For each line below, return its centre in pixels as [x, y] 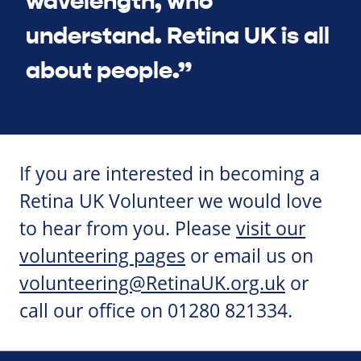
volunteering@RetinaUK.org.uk [152, 284]
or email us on [249, 256]
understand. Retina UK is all [178, 35]
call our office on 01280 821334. [156, 311]
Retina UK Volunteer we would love [171, 201]
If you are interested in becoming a [170, 174]
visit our [271, 229]
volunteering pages [102, 256]
